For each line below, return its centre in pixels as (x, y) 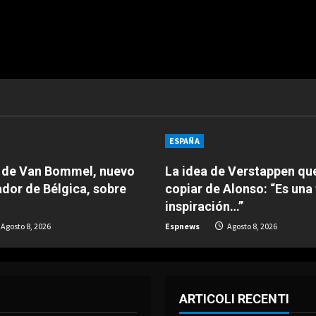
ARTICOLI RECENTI (234, 299)
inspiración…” (204, 206)
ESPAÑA (184, 141)
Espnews (182, 226)
